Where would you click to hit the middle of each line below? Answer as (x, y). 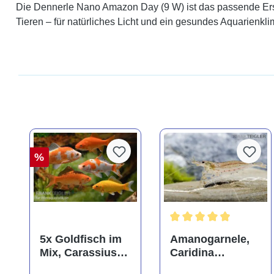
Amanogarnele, (209, 239)
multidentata (202, 266)
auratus (59, 266)
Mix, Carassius (78, 252)
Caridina (192, 252)
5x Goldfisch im (80, 239)
